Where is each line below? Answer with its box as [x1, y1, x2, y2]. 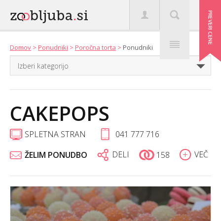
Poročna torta [75, 43, 116, 52]
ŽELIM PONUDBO [25, 149, 87, 160]
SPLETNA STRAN [25, 129, 86, 140]
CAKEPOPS [10, 99, 110, 127]
